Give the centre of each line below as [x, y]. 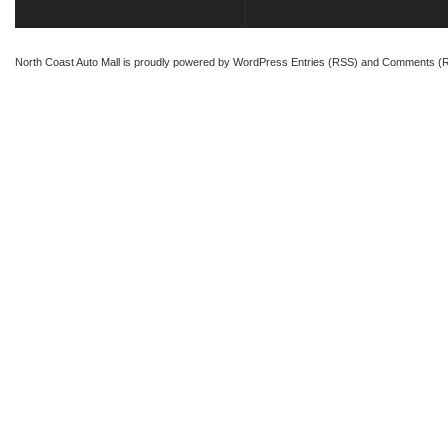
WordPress [260, 62]
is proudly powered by [176, 62]
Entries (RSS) [324, 62]
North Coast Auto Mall [67, 62]
